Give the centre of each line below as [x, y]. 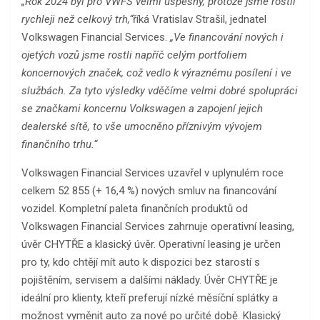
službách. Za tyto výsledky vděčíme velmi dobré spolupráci [160, 90]
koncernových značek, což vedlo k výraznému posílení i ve [156, 72]
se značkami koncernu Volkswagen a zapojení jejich [142, 108]
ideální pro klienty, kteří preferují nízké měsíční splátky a [150, 297]
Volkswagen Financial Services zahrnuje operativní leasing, [158, 226]
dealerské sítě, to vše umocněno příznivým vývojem [142, 126]
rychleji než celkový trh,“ [77, 19]
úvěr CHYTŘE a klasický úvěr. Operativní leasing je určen [151, 244]
